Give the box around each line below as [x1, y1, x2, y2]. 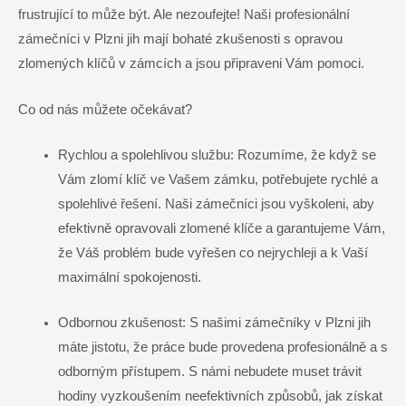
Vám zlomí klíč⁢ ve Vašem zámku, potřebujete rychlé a [57, 172, 378, 188]
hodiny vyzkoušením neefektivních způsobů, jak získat [57, 389, 382, 404]
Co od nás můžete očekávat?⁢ [18, 101, 192, 117]
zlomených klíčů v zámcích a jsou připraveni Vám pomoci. [18, 56, 364, 72]
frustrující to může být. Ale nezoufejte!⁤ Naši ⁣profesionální [18, 7, 350, 23]
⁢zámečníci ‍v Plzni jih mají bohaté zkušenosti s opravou [18, 32, 343, 47]
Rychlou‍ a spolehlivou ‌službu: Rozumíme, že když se [57, 148, 376, 163]
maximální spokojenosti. [57, 270, 201, 285]
